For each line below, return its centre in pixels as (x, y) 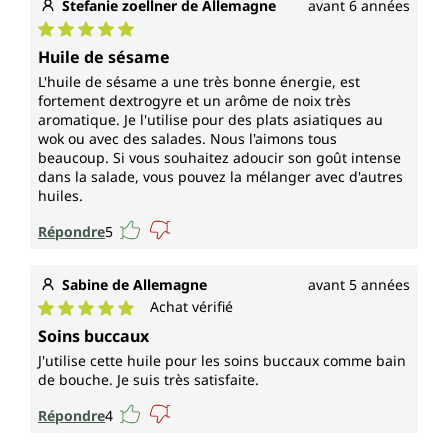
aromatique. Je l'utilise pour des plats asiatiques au (210, 120)
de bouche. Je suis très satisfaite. (148, 380)
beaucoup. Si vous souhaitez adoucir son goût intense (219, 158)
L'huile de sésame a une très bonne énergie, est (199, 82)
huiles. (60, 196)
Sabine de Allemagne (134, 285)
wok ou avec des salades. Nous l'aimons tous (187, 139)
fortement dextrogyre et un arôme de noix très (194, 101)
